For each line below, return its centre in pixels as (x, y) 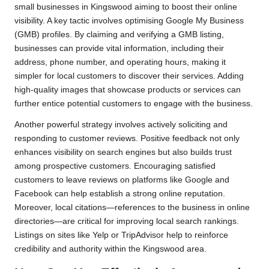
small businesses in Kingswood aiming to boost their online (126, 7)
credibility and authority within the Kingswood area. (110, 249)
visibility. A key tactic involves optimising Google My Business (129, 21)
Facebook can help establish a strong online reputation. (120, 194)
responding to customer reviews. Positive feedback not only (127, 139)
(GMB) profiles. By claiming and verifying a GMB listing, (119, 35)
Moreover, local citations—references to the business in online (132, 208)
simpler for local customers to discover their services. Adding (129, 76)
